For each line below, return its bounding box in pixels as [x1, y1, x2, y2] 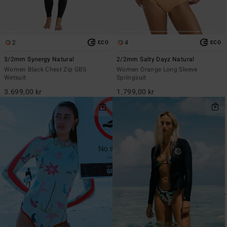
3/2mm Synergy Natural [4, 54, 74, 64]
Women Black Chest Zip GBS [4, 64, 86, 74]
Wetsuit [4, 72, 26, 82]
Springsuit [117, 72, 146, 82]
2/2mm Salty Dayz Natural [117, 54, 195, 64]
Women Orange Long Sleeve [117, 64, 198, 74]
